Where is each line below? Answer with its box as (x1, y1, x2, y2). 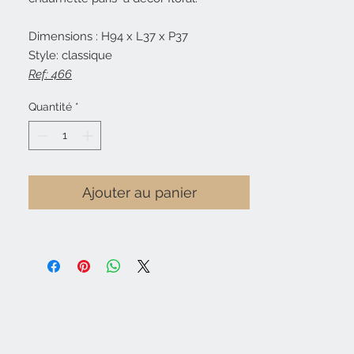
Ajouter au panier (81, 184, 197, 201)
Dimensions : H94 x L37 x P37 (28, 29, 188, 44)
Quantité (28, 100, 72, 114)
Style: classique (28, 48, 115, 63)
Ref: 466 (28, 67, 72, 82)
